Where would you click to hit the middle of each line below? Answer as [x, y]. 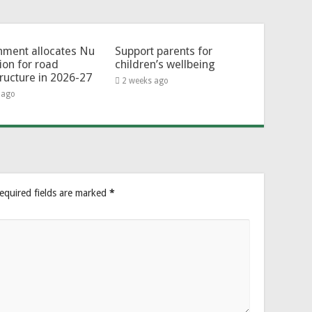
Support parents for [163, 51]
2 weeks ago [145, 80]
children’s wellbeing [165, 64]
